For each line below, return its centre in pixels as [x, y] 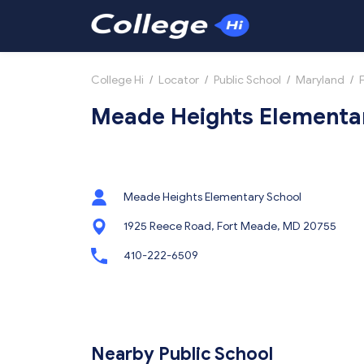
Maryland [320, 80]
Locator [179, 80]
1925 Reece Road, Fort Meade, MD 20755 [230, 226]
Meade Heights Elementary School [212, 197]
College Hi [117, 80]
